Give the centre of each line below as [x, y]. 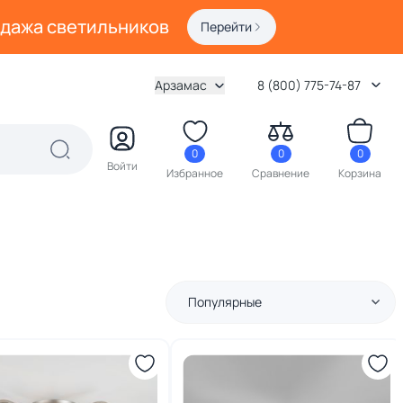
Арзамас [181, 85]
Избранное [195, 173]
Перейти [226, 27]
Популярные [225, 302]
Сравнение [281, 173]
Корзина [360, 173]
